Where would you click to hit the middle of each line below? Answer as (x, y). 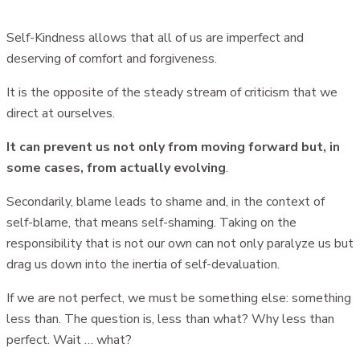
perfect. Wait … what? (69, 340)
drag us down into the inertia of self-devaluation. (143, 264)
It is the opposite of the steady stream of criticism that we (172, 92)
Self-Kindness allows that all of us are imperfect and (155, 37)
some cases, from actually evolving (116, 168)
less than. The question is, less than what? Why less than (170, 319)
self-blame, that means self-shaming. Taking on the (151, 222)
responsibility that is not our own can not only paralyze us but (180, 243)
